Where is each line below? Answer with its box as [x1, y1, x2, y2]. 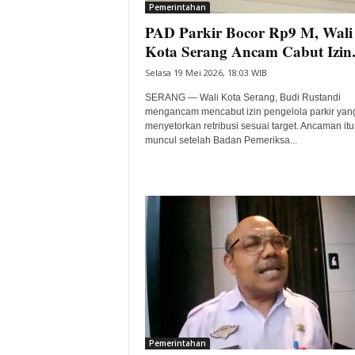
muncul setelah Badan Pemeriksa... [144, 135, 297, 146]
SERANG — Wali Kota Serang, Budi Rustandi [144, 92, 341, 103]
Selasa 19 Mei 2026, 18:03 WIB [144, 67, 267, 78]
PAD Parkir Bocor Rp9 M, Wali [144, 21, 353, 43]
